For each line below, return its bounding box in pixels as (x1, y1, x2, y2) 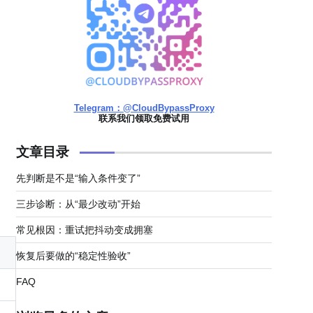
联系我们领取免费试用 (99, 113, 189, 124)
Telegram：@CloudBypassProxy (73, 103, 214, 113)
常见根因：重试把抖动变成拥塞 (16, 224, 153, 235)
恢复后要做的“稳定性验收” (16, 250, 131, 261)
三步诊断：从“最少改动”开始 (16, 198, 140, 210)
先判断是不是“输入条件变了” (16, 173, 140, 184)
